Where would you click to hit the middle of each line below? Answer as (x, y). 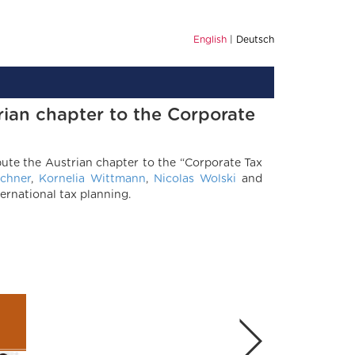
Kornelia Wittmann (92, 179)
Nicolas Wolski (195, 179)
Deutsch (255, 40)
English (210, 40)
